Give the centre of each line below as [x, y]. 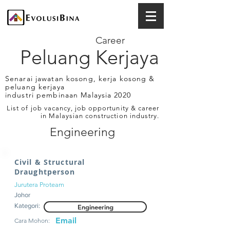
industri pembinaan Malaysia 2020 [68, 95]
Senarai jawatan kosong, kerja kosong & [80, 79]
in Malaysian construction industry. [100, 116]
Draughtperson [45, 172]
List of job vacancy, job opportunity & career [83, 108]
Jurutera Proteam [39, 185]
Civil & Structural [50, 162]
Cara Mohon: [32, 221]
